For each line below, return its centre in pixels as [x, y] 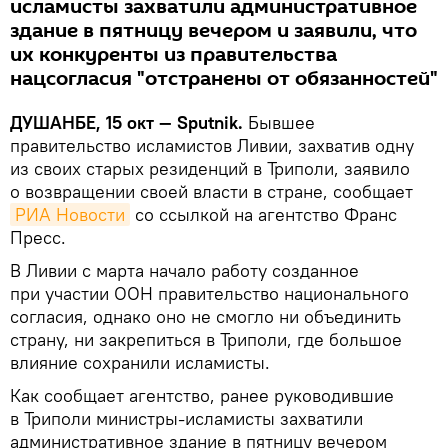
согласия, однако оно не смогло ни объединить [205, 316]
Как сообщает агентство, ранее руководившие [202, 395]
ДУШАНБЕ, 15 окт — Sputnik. [129, 122]
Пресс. [38, 237]
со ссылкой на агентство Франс [263, 214]
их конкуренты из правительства [173, 55]
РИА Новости [70, 214]
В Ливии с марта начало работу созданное [184, 270]
